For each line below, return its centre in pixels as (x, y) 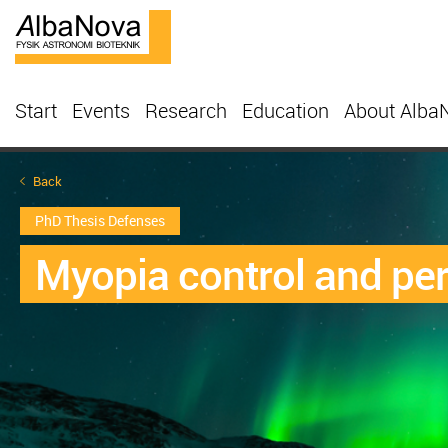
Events (101, 110)
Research (186, 110)
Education (285, 110)
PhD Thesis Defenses (100, 220)
